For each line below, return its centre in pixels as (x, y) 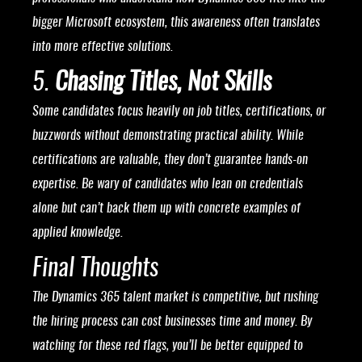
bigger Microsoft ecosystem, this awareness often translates (176, 23)
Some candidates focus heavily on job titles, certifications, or (179, 112)
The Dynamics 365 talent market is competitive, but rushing (175, 298)
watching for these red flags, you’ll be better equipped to (168, 346)
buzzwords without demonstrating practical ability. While (168, 136)
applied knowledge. (78, 233)
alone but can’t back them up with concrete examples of (166, 209)
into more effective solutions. (103, 47)
